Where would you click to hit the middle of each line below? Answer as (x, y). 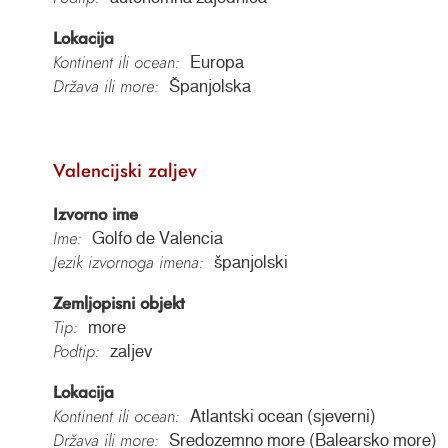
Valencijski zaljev (124, 171)
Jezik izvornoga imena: (128, 262)
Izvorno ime (95, 214)
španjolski (250, 262)
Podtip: (76, 351)
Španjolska (209, 85)
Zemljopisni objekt (118, 303)
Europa (216, 61)
